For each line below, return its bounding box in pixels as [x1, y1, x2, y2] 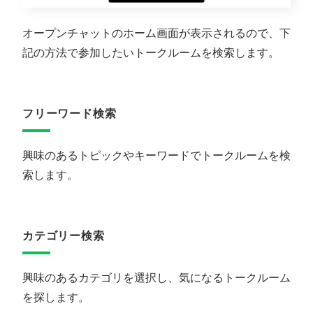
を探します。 [22, 291, 89, 303]
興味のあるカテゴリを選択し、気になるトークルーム [22, 271, 291, 284]
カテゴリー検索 [22, 229, 105, 242]
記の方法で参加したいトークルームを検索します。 [22, 46, 279, 59]
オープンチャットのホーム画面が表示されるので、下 [22, 27, 291, 39]
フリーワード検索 [22, 107, 117, 119]
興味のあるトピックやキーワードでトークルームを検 [22, 149, 291, 161]
